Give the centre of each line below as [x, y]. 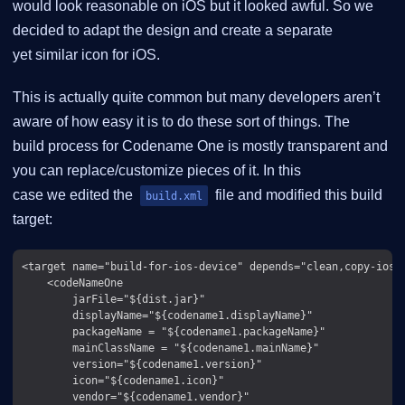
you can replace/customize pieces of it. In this [157, 171]
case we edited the [75, 195]
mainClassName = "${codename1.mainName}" [170, 348]
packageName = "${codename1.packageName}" [174, 332]
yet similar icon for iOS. [86, 55]
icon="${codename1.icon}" [123, 381]
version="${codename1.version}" [142, 364]
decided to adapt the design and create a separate [173, 31]
